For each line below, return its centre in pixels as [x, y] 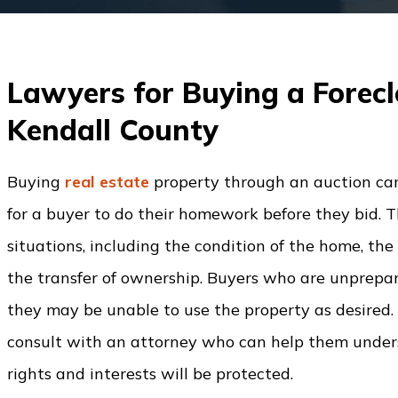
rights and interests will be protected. [150, 374]
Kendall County [113, 130]
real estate [107, 182]
